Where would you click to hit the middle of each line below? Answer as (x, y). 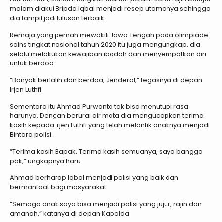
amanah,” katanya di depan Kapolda (70, 214)
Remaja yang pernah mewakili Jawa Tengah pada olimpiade (109, 35)
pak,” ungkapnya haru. (46, 161)
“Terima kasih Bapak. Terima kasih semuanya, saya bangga (106, 152)
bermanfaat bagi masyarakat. (59, 187)
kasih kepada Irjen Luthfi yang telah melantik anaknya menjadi (110, 125)
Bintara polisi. (31, 135)
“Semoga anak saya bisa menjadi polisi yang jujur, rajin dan (106, 204)
